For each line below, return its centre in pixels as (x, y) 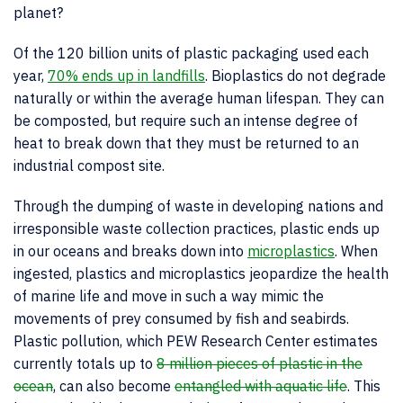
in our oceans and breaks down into (130, 251)
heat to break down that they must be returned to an (186, 143)
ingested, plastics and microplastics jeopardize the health (201, 273)
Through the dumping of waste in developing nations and (198, 206)
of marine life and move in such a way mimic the (169, 296)
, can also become (114, 386)
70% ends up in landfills (126, 76)
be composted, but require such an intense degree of (186, 121)
